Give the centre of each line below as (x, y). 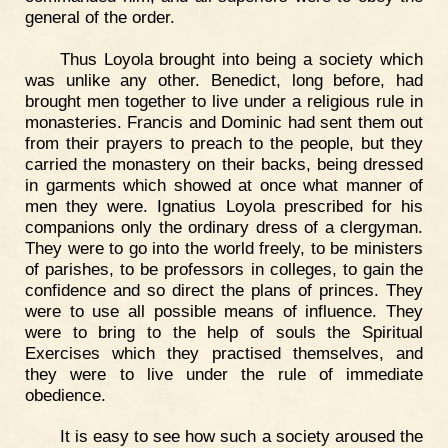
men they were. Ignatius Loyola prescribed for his (224, 205)
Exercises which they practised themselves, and (224, 352)
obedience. (65, 394)
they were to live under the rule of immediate (224, 373)
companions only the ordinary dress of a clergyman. (224, 226)
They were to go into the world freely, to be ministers (224, 247)
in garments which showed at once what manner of (224, 184)
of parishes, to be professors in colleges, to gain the (224, 268)
